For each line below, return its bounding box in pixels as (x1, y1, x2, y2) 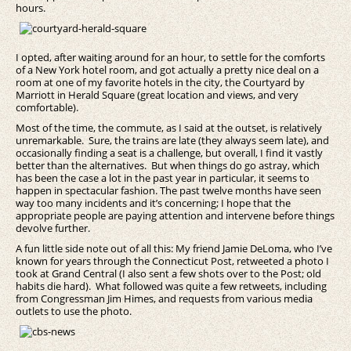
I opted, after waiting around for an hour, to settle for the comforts (16, 50, 325, 65)
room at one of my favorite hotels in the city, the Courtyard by (16, 75, 305, 90)
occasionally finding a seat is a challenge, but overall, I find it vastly (16, 146, 323, 161)
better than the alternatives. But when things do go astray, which (16, 158, 320, 173)
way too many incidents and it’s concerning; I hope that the (16, 196, 291, 211)
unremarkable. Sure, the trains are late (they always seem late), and (16, 133, 329, 148)
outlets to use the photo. (16, 304, 132, 319)
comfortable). (16, 100, 78, 115)
